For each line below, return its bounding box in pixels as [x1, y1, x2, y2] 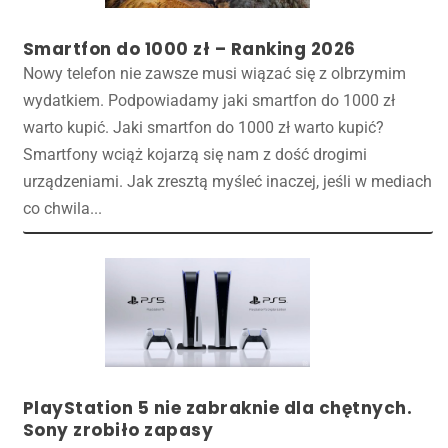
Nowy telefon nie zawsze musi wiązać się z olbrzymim [22, 64, 406, 84]
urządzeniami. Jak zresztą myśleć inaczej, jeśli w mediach [22, 172, 432, 192]
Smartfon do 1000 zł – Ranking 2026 [22, 37, 356, 62]
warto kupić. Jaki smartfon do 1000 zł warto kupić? [22, 118, 384, 138]
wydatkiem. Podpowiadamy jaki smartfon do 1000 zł [22, 91, 395, 111]
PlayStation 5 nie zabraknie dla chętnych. [22, 395, 413, 420]
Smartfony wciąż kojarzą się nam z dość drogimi [22, 145, 367, 165]
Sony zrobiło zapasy [22, 417, 214, 442]
